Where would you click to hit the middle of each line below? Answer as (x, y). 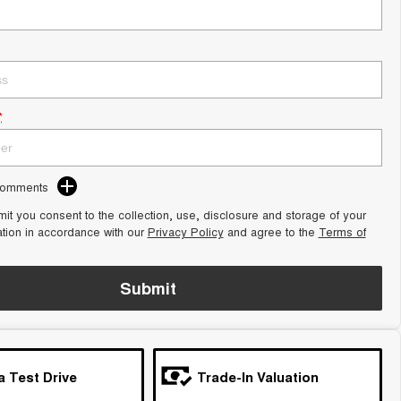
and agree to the (271, 231)
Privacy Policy (185, 231)
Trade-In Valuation (257, 377)
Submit (149, 288)
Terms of (342, 231)
